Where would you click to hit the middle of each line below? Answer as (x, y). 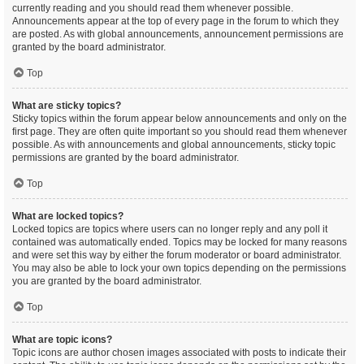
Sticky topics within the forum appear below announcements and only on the (180, 118)
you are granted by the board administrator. (107, 281)
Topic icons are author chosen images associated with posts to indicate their (179, 352)
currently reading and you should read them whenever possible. (153, 8)
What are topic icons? (62, 339)
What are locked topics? (68, 216)
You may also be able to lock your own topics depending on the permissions (179, 268)
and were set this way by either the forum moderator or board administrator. (177, 255)
